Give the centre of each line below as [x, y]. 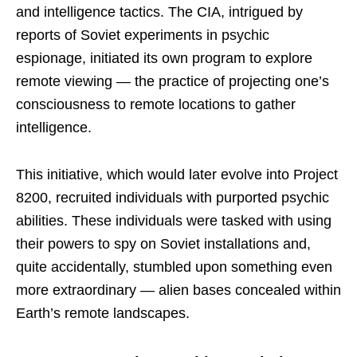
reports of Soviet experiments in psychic [143, 35]
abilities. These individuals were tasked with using [174, 220]
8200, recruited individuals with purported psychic [173, 197]
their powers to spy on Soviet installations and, [163, 243]
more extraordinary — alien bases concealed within [178, 290]
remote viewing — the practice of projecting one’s [173, 81]
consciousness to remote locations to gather [156, 104]
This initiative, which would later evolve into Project [177, 174]
